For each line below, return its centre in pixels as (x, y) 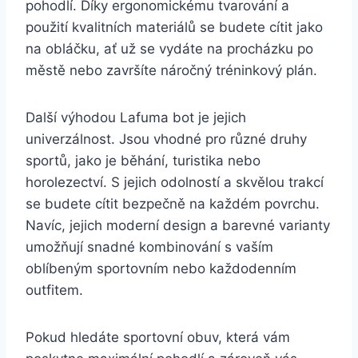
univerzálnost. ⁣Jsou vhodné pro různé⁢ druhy (166, 139)
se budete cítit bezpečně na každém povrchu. (173, 204)
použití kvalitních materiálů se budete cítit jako (174, 28)
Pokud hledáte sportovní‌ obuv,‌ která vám (158, 338)
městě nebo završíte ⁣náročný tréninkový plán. (171, 71)
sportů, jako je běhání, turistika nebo (143, 161)
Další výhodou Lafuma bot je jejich (136, 118)
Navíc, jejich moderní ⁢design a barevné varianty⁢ (178, 226)
